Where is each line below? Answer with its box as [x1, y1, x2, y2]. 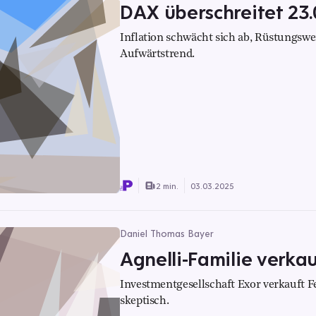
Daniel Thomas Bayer [120, 227, 214, 240]
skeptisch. [120, 296, 169, 307]
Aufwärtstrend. [120, 49, 195, 60]
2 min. [156, 180, 178, 191]
